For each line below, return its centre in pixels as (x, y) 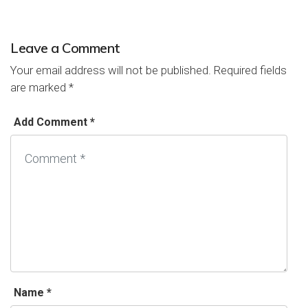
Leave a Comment (65, 47)
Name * (33, 292)
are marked (40, 87)
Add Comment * (54, 122)
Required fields (249, 70)
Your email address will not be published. (111, 70)
